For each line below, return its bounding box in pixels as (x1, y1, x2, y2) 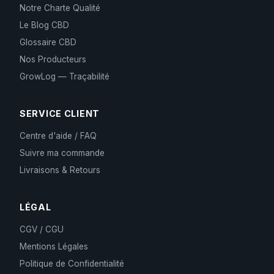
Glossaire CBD (20, 37, 76, 47)
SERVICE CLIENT (20, 108, 100, 119)
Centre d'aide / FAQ (20, 131, 97, 141)
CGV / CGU (20, 224, 64, 234)
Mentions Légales (20, 242, 88, 251)
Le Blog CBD (20, 20, 69, 30)
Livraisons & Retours (20, 165, 100, 175)
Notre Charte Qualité (20, 3, 100, 13)
